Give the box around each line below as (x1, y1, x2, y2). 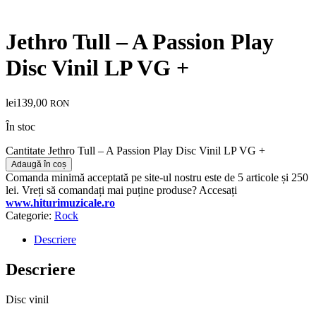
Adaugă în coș (11, 159, 66, 169)
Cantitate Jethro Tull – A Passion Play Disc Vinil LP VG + (6, 144, 265, 157)
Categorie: (6, 209, 54, 221)
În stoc (6, 120, 35, 133)
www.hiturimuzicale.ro (6, 196, 115, 209)
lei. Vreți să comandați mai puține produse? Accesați (6, 183, 237, 196)
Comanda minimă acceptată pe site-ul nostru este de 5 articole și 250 (6, 171, 308, 183)
